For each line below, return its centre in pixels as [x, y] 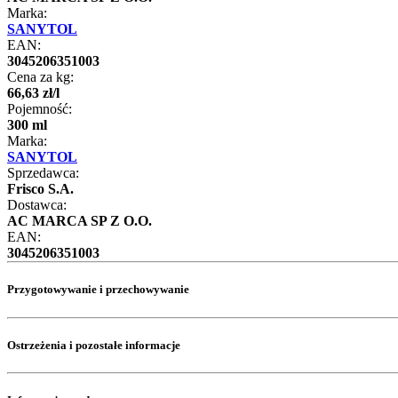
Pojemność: [40, 109]
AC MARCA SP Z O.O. [80, 221]
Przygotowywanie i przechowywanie [98, 290]
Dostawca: [37, 205]
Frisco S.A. [40, 189]
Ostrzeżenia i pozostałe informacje [94, 345]
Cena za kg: [40, 77]
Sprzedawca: [43, 173]
